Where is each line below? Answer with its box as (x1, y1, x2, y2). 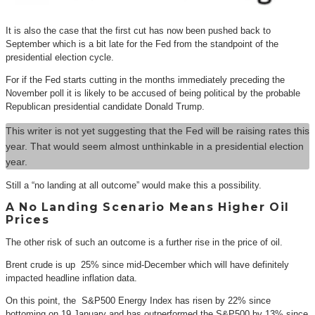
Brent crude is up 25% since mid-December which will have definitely (6, 259, 289, 270)
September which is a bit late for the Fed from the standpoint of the (6, 39, 278, 50)
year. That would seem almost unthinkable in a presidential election (6, 140, 304, 152)
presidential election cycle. (6, 52, 114, 63)
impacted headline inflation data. (6, 273, 137, 283)
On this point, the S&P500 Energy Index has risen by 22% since (6, 295, 271, 307)
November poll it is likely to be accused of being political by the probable (6, 88, 300, 99)
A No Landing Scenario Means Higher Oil (6, 200, 290, 214)
